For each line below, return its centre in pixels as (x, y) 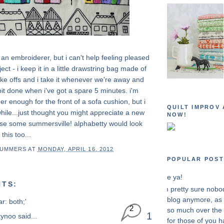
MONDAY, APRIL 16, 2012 (76, 149)
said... (26, 216)
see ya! (171, 177)
